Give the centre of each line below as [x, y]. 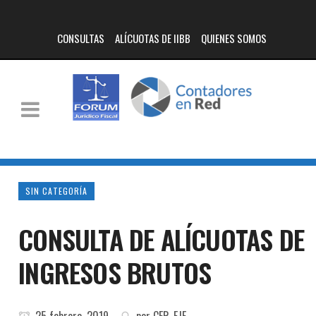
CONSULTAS [80, 38]
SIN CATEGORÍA [57, 191]
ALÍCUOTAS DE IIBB [152, 38]
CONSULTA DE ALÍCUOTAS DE [162, 239]
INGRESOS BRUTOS [115, 272]
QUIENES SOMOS [233, 38]
